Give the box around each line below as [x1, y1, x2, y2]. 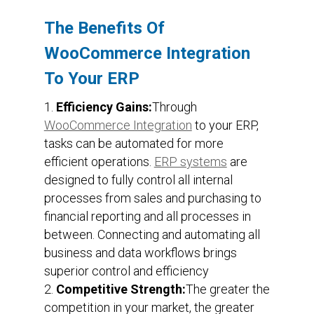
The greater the [185, 281, 270, 296]
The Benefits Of [43, 18, 165, 38]
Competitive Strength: [55, 281, 186, 296]
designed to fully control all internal [43, 172, 233, 187]
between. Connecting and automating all [43, 226, 260, 242]
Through [151, 99, 197, 114]
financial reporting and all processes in [43, 208, 251, 224]
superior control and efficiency [43, 263, 209, 278]
